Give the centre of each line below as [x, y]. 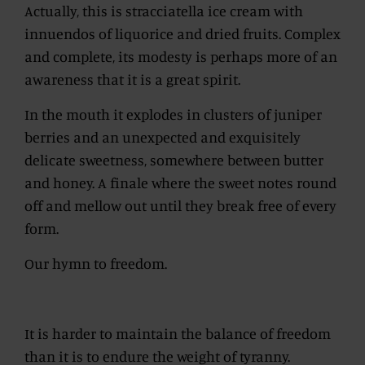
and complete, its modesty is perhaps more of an [181, 56]
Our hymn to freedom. [96, 263]
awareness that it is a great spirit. [132, 79]
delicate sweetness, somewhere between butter [174, 159]
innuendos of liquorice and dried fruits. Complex [182, 33]
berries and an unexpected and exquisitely [163, 136]
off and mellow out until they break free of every [180, 205]
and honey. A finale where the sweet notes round [180, 182]
